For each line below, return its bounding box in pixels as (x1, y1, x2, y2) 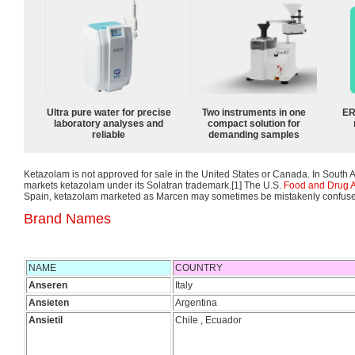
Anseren (29, 280, 67, 291)
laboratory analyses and (54, 117, 163, 129)
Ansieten (29, 297, 69, 308)
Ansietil (29, 315, 63, 326)
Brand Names (24, 210, 111, 227)
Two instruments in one (201, 106, 306, 118)
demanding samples (208, 128, 300, 140)
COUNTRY (175, 262, 223, 273)
